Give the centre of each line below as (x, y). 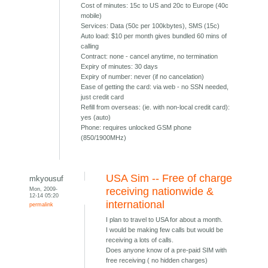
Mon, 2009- (44, 189)
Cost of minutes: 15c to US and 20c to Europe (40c (155, 6)
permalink (42, 205)
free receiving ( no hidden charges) (157, 261)
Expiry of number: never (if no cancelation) (143, 77)
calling (90, 46)
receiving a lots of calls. (140, 240)
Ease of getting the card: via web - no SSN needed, (155, 87)
